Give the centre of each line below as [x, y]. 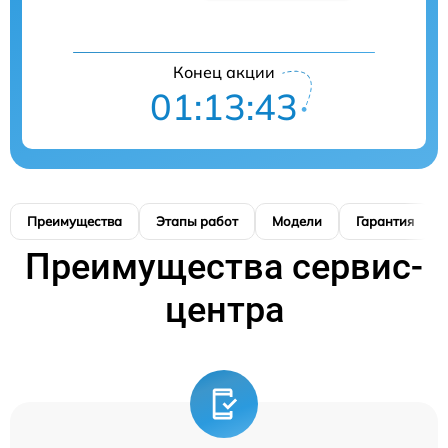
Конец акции [224, 72]
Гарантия [385, 221]
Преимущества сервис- [224, 267]
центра [224, 310]
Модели [297, 221]
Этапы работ [197, 221]
